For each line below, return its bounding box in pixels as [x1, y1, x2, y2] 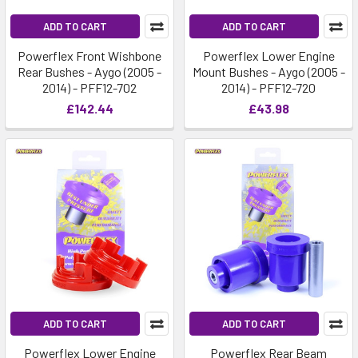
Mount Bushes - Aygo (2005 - [192, 64, 345, 79]
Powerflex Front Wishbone [18, 48, 161, 63]
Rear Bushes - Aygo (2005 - [18, 64, 161, 79]
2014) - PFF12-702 [42, 80, 137, 95]
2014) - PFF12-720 [221, 80, 316, 95]
